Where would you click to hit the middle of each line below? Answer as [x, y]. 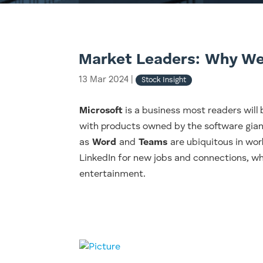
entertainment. [113, 175]
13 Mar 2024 [105, 80]
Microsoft [101, 111]
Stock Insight [164, 80]
